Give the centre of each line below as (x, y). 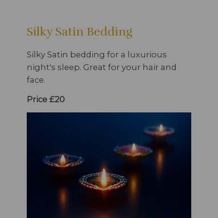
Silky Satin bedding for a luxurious (97, 55)
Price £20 (46, 100)
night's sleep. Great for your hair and (102, 67)
